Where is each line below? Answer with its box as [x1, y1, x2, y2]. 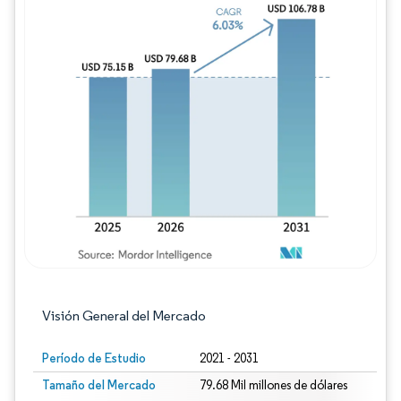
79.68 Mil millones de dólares [199, 378, 347, 393]
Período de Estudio [42, 350, 146, 366]
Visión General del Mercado [42, 307, 206, 324]
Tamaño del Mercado [42, 377, 156, 393]
